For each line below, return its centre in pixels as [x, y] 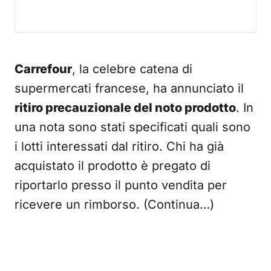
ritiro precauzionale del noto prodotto [125, 108]
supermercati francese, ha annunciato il [129, 88]
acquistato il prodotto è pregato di [113, 166]
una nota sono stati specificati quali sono [132, 127]
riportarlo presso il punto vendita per [121, 185]
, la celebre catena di [132, 69]
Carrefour [43, 69]
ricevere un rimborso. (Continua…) [114, 204]
